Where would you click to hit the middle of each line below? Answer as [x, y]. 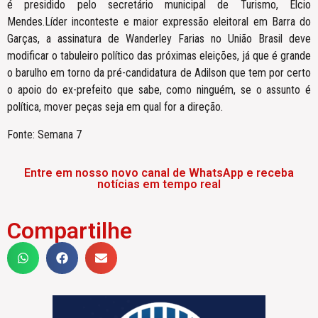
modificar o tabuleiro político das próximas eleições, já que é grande [159, 56]
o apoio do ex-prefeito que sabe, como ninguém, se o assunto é [159, 90]
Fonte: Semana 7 [44, 134]
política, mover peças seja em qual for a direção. [115, 107]
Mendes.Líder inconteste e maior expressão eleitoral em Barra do [159, 22]
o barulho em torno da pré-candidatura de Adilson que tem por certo [159, 73]
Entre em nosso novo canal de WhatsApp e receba [159, 173]
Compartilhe [70, 231]
